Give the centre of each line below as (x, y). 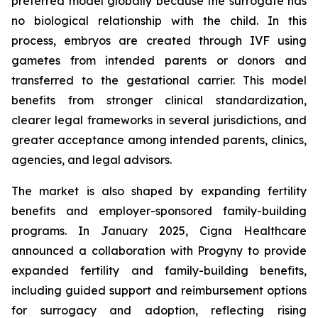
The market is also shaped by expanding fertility (159, 191)
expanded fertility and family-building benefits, (159, 270)
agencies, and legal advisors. (92, 160)
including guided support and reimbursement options (159, 290)
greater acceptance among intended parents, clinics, (159, 140)
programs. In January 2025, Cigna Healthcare (159, 231)
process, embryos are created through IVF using (159, 40)
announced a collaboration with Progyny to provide (159, 251)
